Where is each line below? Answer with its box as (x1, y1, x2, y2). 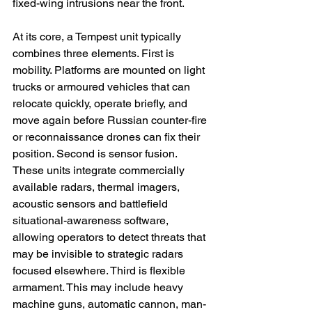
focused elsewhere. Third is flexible (13, 264, 188, 278)
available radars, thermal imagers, (13, 180, 182, 194)
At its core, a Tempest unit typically (13, 30, 184, 44)
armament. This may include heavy (13, 281, 186, 295)
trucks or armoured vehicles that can (13, 80, 193, 94)
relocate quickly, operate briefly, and (13, 97, 190, 111)
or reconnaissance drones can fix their (13, 130, 203, 144)
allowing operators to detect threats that (13, 231, 208, 244)
